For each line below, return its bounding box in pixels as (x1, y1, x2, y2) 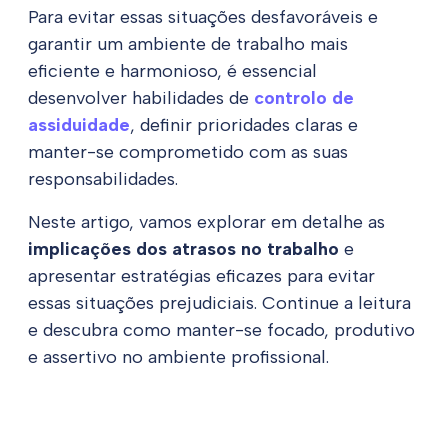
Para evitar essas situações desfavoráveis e (28, 5, 378, 28)
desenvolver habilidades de (28, 86, 254, 109)
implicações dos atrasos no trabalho (28, 237, 339, 260)
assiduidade (28, 113, 130, 136)
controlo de (254, 86, 354, 109)
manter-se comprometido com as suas (28, 140, 348, 163)
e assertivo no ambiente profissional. (28, 345, 329, 368)
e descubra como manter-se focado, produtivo (28, 318, 415, 341)
